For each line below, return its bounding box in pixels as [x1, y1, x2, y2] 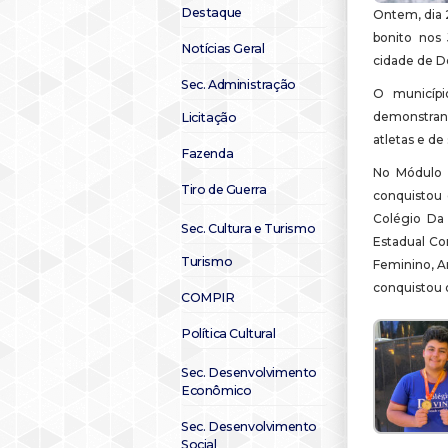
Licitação [181, 110, 237, 125]
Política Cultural [181, 326, 276, 341]
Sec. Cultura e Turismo [181, 221, 316, 236]
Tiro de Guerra [181, 182, 267, 197]
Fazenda [181, 146, 234, 161]
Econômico [181, 383, 252, 398]
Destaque [181, 5, 242, 20]
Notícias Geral [181, 41, 265, 56]
